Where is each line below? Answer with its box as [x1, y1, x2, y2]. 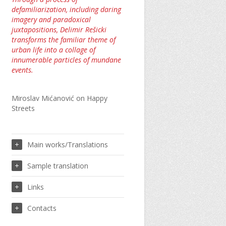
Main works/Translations [27, 140, 108, 149]
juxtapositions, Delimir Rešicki [11, 25, 106, 34]
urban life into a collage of [11, 45, 95, 54]
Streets [11, 103, 35, 113]
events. [11, 65, 33, 75]
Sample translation [27, 161, 88, 171]
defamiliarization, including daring [11, 5, 121, 14]
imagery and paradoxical [11, 15, 91, 24]
